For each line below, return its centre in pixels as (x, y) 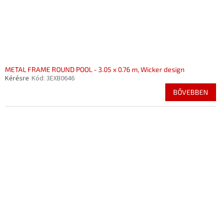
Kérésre (17, 79)
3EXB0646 (60, 79)
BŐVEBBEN (191, 92)
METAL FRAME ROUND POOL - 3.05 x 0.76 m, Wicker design (95, 70)
